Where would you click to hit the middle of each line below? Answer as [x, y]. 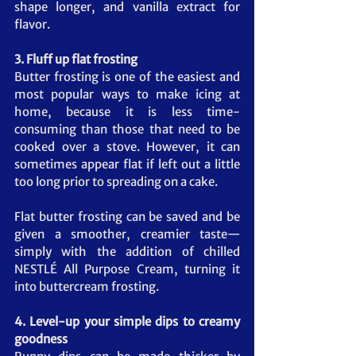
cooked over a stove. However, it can [127, 146]
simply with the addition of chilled [127, 251]
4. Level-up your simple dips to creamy [127, 321]
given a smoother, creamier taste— [127, 234]
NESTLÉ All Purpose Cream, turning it [127, 269]
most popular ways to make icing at [127, 94]
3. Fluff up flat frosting [76, 59]
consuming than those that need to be [127, 129]
